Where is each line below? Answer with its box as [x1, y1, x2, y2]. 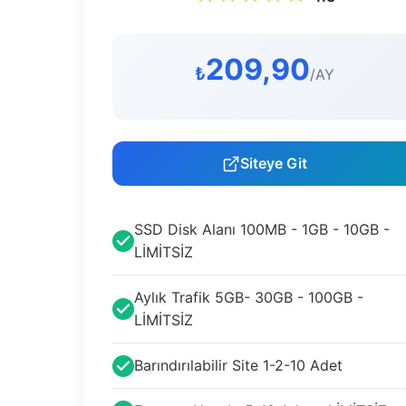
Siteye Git [240, 154, 307, 172]
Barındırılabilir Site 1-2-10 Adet [134, 356, 343, 374]
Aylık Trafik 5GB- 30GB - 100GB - [134, 288, 363, 306]
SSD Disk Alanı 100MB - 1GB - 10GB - [134, 220, 390, 238]
